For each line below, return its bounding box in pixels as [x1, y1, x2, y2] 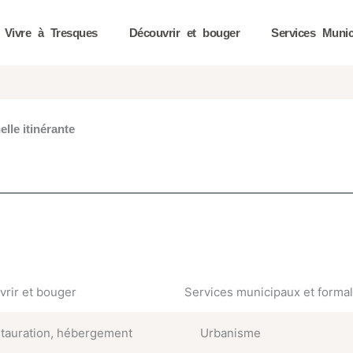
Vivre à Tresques [4, 25, 98, 39]
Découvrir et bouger [128, 25, 240, 39]
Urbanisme [200, 325, 261, 341]
